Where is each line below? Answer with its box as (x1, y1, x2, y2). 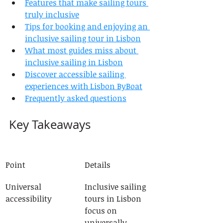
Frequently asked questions (25, 93, 126, 104)
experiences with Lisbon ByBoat (25, 81, 142, 92)
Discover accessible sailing (25, 69, 126, 80)
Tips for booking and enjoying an (25, 21, 150, 32)
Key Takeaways (9, 116, 91, 132)
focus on (85, 205, 119, 216)
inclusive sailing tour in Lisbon (25, 33, 141, 44)
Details (85, 159, 111, 170)
